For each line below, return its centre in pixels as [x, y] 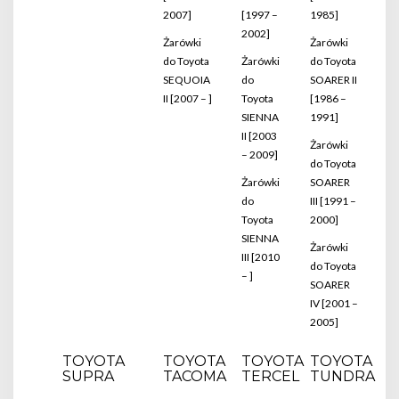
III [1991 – [333, 201]
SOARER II [334, 80]
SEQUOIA [187, 80]
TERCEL [270, 376]
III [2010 [261, 257]
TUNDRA [342, 376]
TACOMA [195, 376]
